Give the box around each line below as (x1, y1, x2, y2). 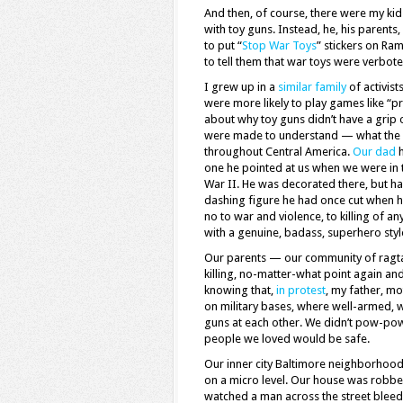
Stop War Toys (242, 39, 317, 52)
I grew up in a (204, 80, 278, 94)
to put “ (204, 39, 242, 52)
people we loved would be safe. (204, 332, 370, 345)
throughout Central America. (204, 145, 353, 158)
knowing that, (204, 283, 276, 297)
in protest (276, 283, 326, 297)
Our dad (353, 145, 396, 158)
